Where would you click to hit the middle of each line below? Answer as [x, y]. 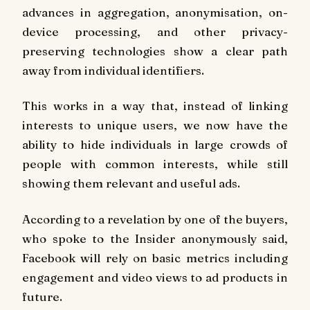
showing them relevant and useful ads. [131, 183]
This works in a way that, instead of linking [155, 106]
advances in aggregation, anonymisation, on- [155, 12]
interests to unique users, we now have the [155, 125]
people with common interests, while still [155, 164]
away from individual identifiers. [113, 70]
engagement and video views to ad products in [155, 277]
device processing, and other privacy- [155, 31]
